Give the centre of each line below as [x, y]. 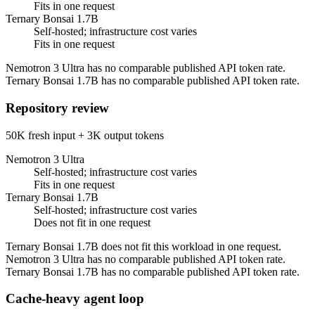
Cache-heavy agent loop [75, 299]
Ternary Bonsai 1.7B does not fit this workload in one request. [143, 246]
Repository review [57, 108]
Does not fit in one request [92, 222]
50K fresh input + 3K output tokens [85, 135]
